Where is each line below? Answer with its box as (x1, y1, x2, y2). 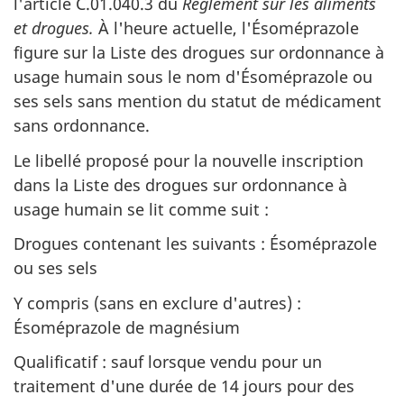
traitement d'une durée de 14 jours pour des (14, 375, 354, 397)
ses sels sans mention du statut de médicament (14, 90, 381, 112)
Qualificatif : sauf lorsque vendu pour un (14, 351, 322, 372)
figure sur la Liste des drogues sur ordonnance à (14, 41, 384, 63)
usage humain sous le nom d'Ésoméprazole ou (14, 66, 372, 87)
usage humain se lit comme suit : (14, 197, 269, 220)
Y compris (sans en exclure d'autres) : (14, 291, 301, 314)
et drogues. (14, 17, 94, 39)
